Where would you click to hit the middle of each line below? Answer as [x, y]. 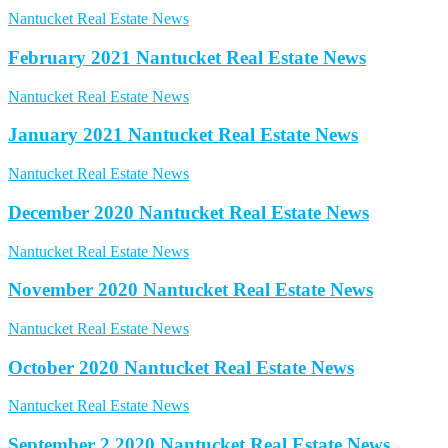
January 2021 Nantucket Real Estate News [183, 135]
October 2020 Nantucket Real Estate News [181, 367]
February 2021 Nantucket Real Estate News [187, 57]
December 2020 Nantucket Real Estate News [188, 212]
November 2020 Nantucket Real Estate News [190, 290]
